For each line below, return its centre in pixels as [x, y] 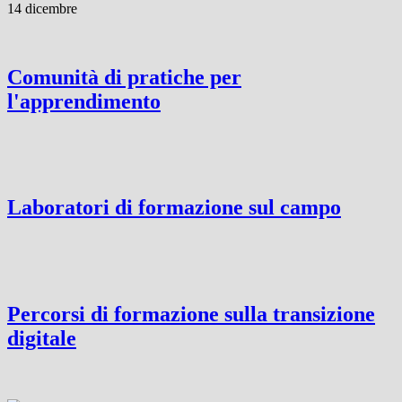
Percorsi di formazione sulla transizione [191, 315]
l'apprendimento [84, 101]
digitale [42, 339]
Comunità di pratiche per [124, 77]
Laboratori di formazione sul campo [174, 208]
